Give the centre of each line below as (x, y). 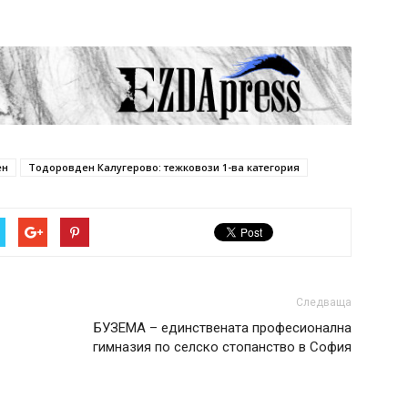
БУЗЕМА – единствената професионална (223, 328)
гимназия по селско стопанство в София (222, 347)
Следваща (324, 303)
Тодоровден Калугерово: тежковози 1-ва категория (164, 168)
